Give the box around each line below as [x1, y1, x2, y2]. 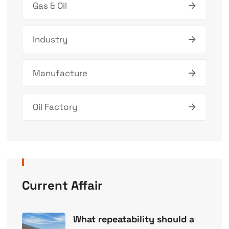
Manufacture [32, 67, 87, 79]
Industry [32, 34, 67, 45]
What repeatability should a [73, 213, 194, 225]
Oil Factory [32, 101, 77, 113]
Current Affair [21, 177, 103, 194]
